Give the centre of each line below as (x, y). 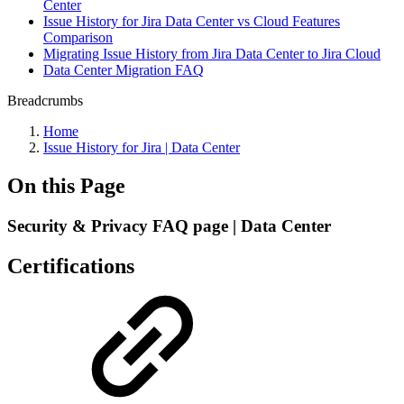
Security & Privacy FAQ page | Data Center (169, 225)
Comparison (78, 37)
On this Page (66, 185)
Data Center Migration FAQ (124, 70)
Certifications (71, 266)
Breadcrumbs (45, 101)
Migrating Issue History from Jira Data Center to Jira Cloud (212, 54)
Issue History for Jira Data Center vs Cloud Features (192, 21)
